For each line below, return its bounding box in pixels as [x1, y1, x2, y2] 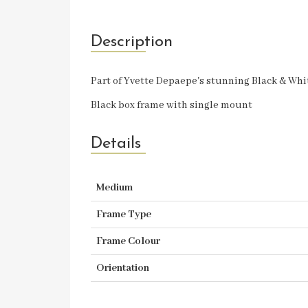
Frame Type [96, 208, 151, 221]
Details [91, 135, 141, 152]
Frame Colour [96, 235, 160, 247]
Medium [96, 181, 133, 194]
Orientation [96, 262, 149, 274]
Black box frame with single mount [91, 99, 254, 111]
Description [91, 34, 173, 50]
